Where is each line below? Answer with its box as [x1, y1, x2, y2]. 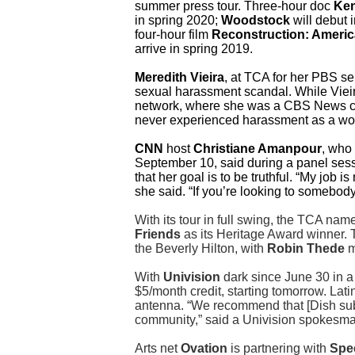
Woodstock [221, 13, 290, 28]
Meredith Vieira [135, 71, 224, 85]
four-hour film [135, 28, 212, 42]
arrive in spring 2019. [135, 42, 253, 56]
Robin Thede [267, 242, 348, 256]
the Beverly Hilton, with [135, 242, 267, 256]
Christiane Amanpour [193, 142, 322, 156]
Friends [135, 227, 181, 242]
